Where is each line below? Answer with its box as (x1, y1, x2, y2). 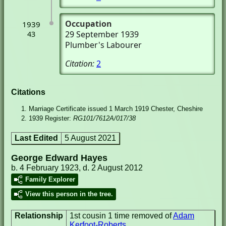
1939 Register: (29, 115, 73, 122)
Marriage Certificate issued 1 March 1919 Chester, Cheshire (29, 105, 203, 112)
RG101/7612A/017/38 (73, 115, 136, 122)
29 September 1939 (65, 29, 139, 40)
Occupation (65, 18, 112, 29)
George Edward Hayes (11, 152, 107, 163)
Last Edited (15, 134, 58, 142)
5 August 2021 (65, 134, 116, 142)
